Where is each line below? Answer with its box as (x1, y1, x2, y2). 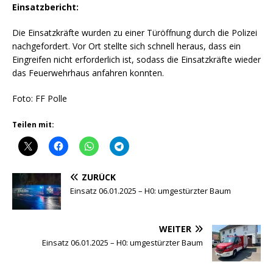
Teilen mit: (12, 119, 54, 130)
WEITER (159, 222, 191, 235)
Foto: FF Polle (12, 92, 67, 104)
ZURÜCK (82, 171, 116, 183)
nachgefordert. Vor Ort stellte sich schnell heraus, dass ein (12, 40, 241, 52)
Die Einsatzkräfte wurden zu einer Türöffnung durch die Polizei (12, 26, 257, 38)
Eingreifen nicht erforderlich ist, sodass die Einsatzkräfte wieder (12, 53, 261, 65)
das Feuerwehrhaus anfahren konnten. (12, 66, 164, 79)
